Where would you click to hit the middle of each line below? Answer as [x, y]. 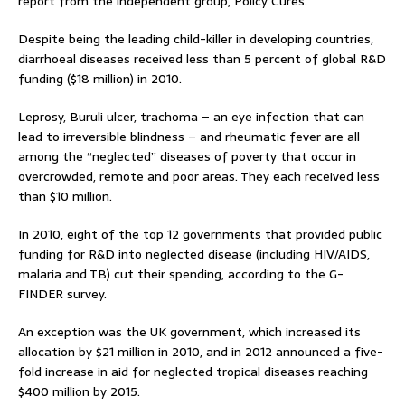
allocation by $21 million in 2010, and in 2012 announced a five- [201, 351]
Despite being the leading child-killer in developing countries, [196, 38]
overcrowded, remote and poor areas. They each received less [199, 176]
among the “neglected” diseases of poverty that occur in [187, 156]
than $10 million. [65, 196]
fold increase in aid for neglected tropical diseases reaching [193, 371]
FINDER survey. [62, 293]
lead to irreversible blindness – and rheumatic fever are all [189, 136]
